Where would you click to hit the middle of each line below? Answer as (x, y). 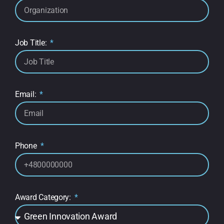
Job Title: (32, 43)
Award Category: (44, 197)
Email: (27, 94)
